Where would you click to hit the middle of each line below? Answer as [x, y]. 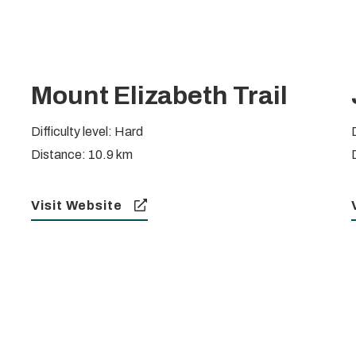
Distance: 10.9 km [81, 155]
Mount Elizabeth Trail [159, 96]
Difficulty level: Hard [87, 132]
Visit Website [76, 206]
